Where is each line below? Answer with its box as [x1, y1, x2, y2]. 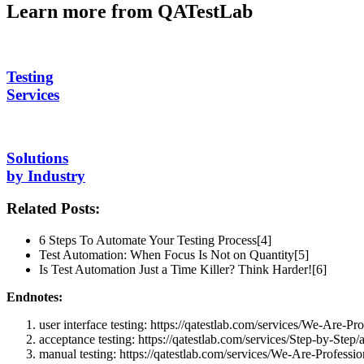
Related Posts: [6, 200, 100, 218]
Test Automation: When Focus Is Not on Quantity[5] [39, 248, 309, 262]
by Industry [6, 167, 85, 184]
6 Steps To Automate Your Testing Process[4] [39, 233, 271, 248]
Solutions [6, 149, 68, 167]
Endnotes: [6, 290, 63, 305]
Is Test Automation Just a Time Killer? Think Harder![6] [39, 262, 327, 277]
